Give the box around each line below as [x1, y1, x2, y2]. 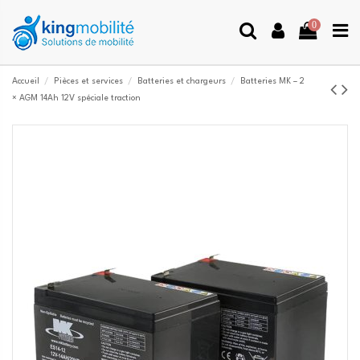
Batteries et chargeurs [137, 77, 226, 87]
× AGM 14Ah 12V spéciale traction [12, 94, 141, 104]
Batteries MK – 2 [239, 77, 305, 87]
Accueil [12, 77, 39, 87]
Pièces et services [53, 77, 123, 87]
